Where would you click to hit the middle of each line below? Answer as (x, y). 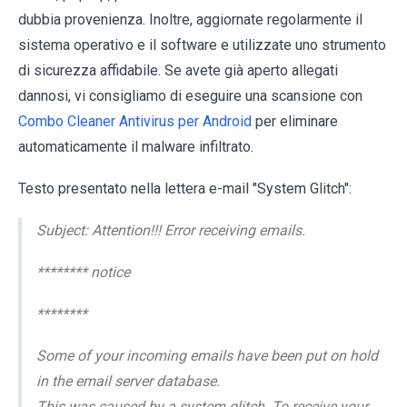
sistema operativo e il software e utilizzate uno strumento (202, 45)
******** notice (83, 273)
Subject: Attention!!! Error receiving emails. (171, 231)
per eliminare (295, 122)
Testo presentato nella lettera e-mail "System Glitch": (185, 189)
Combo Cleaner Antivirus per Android (135, 122)
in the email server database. (128, 382)
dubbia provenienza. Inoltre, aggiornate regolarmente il (190, 20)
